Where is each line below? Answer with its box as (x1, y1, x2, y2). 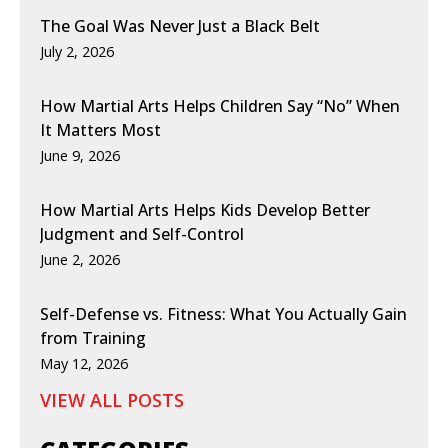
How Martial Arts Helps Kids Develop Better (40, 198, 370, 221)
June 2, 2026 (40, 249, 120, 269)
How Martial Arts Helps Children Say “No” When (40, 94, 400, 117)
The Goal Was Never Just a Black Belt (40, 14, 320, 37)
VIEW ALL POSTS (40, 387, 184, 412)
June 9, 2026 (40, 145, 120, 165)
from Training (40, 326, 146, 349)
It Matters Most (40, 118, 161, 141)
